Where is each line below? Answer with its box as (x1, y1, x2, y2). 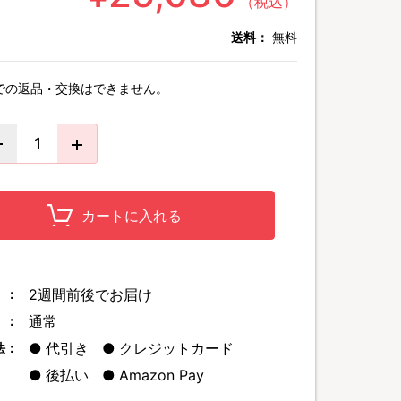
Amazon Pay (119, 366, 204, 384)
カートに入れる (81, 206, 182, 225)
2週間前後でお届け (29, 286, 152, 303)
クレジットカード (119, 339, 234, 357)
